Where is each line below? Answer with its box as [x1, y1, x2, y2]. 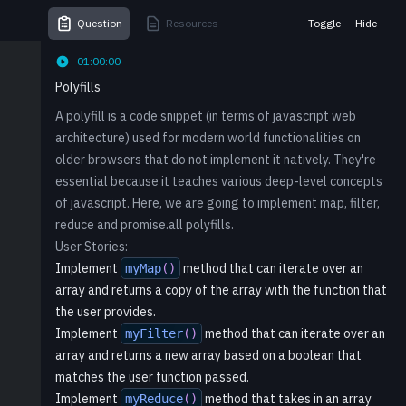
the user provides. [54, 304, 156, 320]
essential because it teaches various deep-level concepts [54, 173, 382, 189]
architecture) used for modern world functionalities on [54, 130, 361, 146]
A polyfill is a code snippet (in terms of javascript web [54, 108, 356, 124]
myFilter [124, 326, 183, 341]
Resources [165, 16, 218, 30]
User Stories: [54, 238, 128, 255]
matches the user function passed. [54, 369, 249, 385]
